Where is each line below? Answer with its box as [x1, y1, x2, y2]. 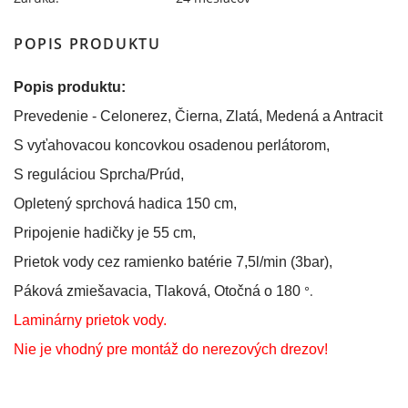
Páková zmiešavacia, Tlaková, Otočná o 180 [14, 283, 301, 299]
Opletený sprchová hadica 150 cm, [14, 196, 240, 211]
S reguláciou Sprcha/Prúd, [14, 167, 184, 182]
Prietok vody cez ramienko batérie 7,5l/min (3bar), [14, 254, 332, 270]
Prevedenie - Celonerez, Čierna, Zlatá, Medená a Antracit [14, 108, 382, 124]
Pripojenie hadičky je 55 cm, [14, 225, 196, 240]
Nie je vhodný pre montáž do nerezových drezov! [14, 342, 328, 357]
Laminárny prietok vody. [14, 312, 167, 328]
